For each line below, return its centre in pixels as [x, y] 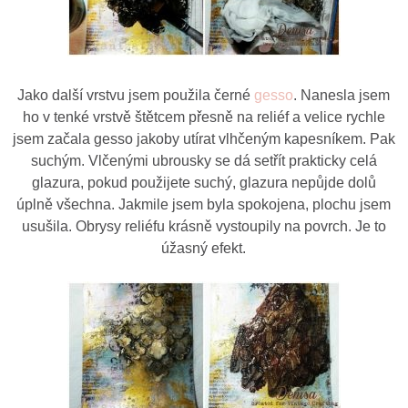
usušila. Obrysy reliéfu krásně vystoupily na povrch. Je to [204, 226]
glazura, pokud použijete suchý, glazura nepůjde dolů [204, 182]
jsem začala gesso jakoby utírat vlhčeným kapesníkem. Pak [204, 138]
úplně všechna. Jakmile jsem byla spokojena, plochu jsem [204, 204]
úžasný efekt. [204, 248]
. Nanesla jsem [342, 95]
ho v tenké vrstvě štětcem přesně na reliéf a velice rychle [204, 117]
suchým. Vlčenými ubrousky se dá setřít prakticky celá [204, 160]
